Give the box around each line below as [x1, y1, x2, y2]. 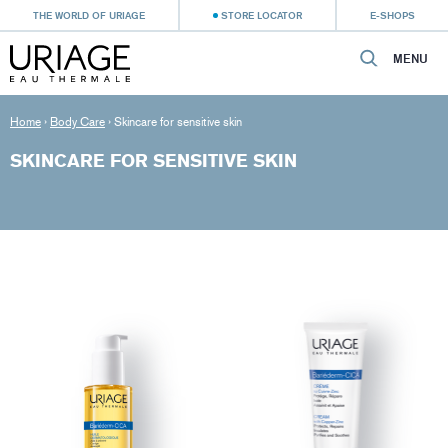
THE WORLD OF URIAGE [33, 9, 145, 21]
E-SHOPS [370, 9, 415, 21]
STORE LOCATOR [221, 9, 302, 21]
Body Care [50, 115, 105, 129]
